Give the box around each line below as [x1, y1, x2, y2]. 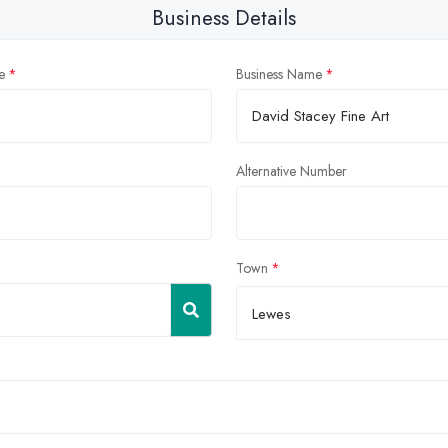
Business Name [236, 64, 322, 85]
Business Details [152, 3, 296, 34]
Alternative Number [236, 161, 347, 182]
